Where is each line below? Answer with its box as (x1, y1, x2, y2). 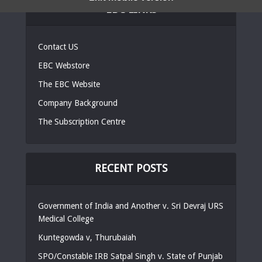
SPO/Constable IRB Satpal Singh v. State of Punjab (38, 251, 223, 261)
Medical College (38, 213, 94, 223)
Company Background (38, 98, 118, 108)
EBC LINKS (105, 2, 157, 15)
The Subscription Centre (38, 116, 125, 126)
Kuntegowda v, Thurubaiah (38, 232, 136, 242)
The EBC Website (38, 79, 100, 89)
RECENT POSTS (95, 161, 167, 174)
